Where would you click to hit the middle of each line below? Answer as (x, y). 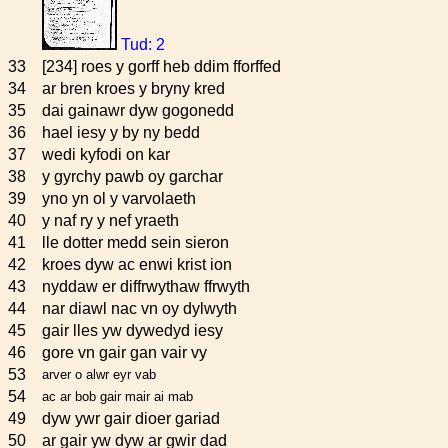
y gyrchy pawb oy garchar (132, 176)
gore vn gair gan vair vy (124, 352)
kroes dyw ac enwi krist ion (137, 264)
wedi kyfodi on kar (106, 154)
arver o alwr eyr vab (99, 374)
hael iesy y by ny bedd (121, 132)
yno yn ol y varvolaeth (119, 198)
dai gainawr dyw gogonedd (138, 110)
